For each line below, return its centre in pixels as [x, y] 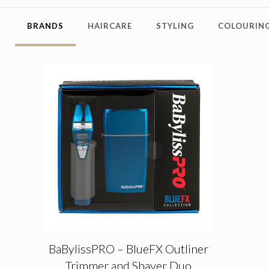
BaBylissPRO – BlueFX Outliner [129, 248]
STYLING [175, 26]
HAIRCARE [110, 26]
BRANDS [45, 26]
